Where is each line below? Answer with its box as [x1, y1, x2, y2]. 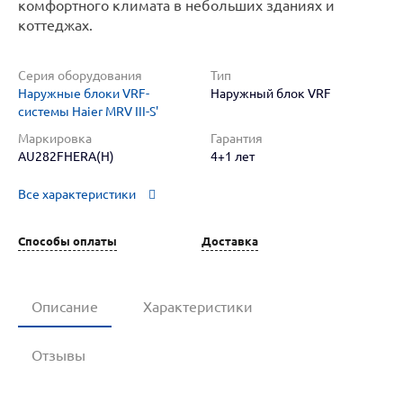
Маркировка [18, 131, 92, 146]
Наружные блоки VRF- [18, 86, 149, 101]
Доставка [201, 234, 258, 247]
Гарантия [210, 131, 263, 146]
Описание [31, 299, 98, 316]
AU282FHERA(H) [18, 149, 114, 164]
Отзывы [31, 347, 85, 364]
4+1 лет [210, 149, 255, 164]
